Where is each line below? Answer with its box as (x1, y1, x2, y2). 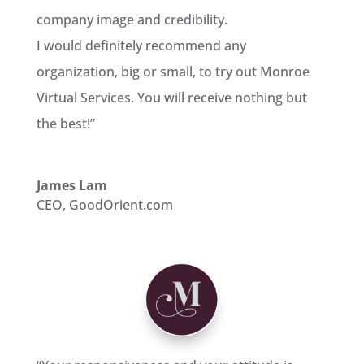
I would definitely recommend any (36, 37, 246, 55)
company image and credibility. (36, 11, 227, 29)
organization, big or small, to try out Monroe (36, 63, 310, 81)
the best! (36, 115, 90, 133)
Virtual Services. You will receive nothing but (36, 89, 307, 107)
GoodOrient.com (68, 196, 173, 214)
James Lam (36, 176, 107, 195)
